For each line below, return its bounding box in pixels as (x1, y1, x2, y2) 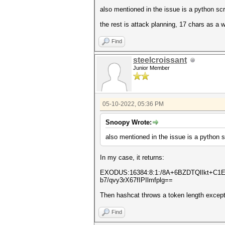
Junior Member (133, 65, 170, 71)
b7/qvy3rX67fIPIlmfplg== (100, 176, 173, 184)
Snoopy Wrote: (105, 119, 152, 126)
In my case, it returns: (100, 154, 164, 161)
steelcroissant (133, 56, 187, 64)
